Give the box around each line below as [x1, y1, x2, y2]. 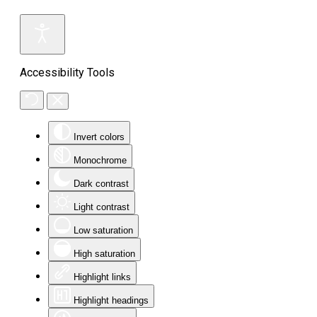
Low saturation [74, 225, 133, 236]
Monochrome [74, 155, 127, 166]
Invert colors [74, 132, 125, 142]
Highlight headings [74, 295, 149, 306]
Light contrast [74, 202, 129, 212]
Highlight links [74, 272, 131, 282]
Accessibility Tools [20, 66, 115, 79]
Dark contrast [74, 178, 129, 189]
